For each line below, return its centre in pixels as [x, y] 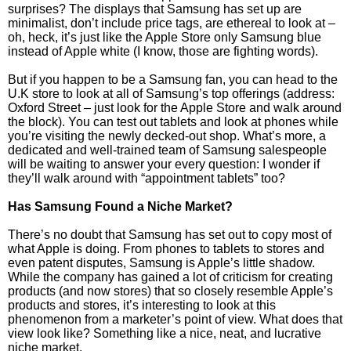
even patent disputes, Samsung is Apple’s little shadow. [161, 263]
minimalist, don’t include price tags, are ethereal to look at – [172, 23]
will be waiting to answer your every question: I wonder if [164, 164]
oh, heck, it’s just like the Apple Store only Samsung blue [165, 37]
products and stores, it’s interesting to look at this [142, 305]
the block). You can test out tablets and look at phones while [173, 122]
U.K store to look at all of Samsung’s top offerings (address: [171, 94]
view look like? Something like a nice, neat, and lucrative [165, 333]
